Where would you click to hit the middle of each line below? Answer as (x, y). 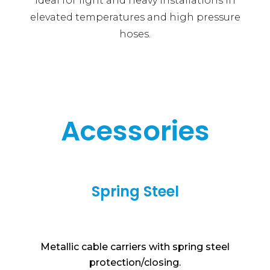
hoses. (135, 34)
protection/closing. (135, 263)
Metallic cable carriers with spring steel (135, 247)
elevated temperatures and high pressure (135, 17)
